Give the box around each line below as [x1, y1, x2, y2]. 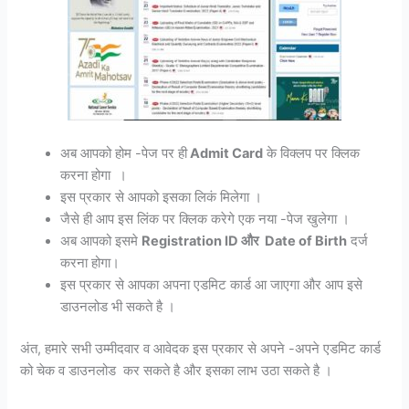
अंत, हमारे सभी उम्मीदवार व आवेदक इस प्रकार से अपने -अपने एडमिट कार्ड [20, 340, 382, 357]
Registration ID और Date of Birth [142, 232, 348, 249]
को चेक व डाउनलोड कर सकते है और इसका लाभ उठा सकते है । [20, 362, 333, 379]
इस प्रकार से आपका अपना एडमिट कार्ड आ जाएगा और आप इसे [60, 276, 363, 293]
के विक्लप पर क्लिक [263, 144, 361, 162]
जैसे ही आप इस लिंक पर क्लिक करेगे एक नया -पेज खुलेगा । [60, 210, 351, 227]
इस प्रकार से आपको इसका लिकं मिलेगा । [60, 188, 263, 205]
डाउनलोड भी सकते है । [60, 298, 176, 315]
